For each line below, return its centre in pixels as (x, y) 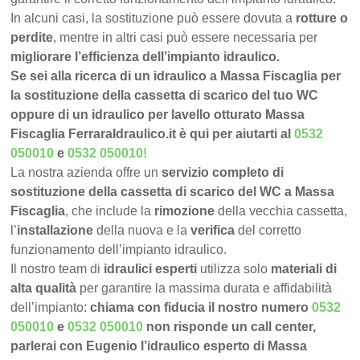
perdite (32, 38)
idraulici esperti (151, 269)
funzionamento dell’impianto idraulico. (119, 250)
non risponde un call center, (231, 327)
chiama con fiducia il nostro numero (201, 308)
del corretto (268, 231)
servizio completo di (223, 173)
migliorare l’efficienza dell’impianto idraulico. (145, 57)
